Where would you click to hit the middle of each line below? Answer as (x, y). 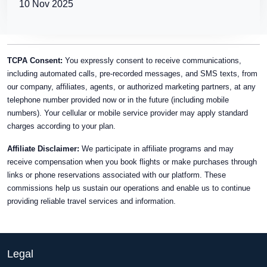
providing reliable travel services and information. (91, 201)
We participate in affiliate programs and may (156, 149)
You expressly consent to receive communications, (152, 60)
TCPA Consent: (35, 60)
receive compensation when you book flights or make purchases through (132, 162)
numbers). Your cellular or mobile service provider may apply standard (128, 113)
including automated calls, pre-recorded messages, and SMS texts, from (132, 74)
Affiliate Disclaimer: (43, 149)
